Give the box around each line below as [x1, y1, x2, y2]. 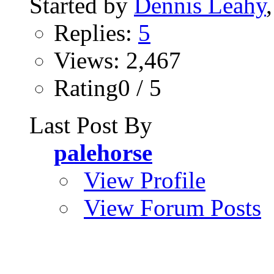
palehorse [54, 139, 152, 166]
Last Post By [29, 112, 152, 139]
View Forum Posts [84, 194, 261, 221]
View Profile [84, 167, 206, 194]
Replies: [54, 20, 138, 46]
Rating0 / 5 [54, 75, 161, 102]
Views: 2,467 [54, 47, 181, 74]
